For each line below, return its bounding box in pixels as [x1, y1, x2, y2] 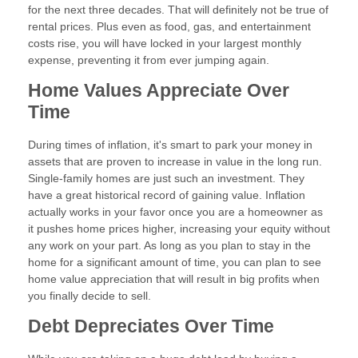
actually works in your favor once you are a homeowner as [28, 205, 323, 219]
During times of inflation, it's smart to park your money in [28, 138, 312, 152]
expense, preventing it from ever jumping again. [28, 54, 276, 67]
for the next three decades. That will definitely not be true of [28, 3, 328, 17]
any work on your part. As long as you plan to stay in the [28, 239, 311, 253]
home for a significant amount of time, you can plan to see [28, 256, 321, 269]
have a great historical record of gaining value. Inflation [28, 189, 305, 202]
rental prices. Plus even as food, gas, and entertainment [28, 20, 311, 34]
